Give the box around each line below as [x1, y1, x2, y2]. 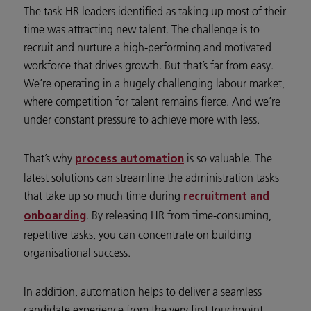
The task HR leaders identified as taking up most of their [24, 4, 286, 19]
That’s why [24, 151, 75, 166]
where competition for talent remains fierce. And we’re [24, 94, 280, 109]
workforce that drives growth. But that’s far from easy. [24, 58, 274, 73]
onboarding [24, 211, 86, 223]
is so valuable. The [184, 151, 272, 166]
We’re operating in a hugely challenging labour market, [24, 76, 285, 91]
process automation [75, 154, 184, 166]
